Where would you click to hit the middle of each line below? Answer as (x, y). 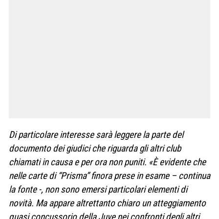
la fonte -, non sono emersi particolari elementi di (98, 190)
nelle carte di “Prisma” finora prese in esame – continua (109, 176)
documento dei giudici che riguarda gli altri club (95, 149)
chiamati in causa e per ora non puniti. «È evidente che (107, 162)
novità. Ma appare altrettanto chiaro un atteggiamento (107, 203)
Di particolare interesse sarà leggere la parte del (96, 135)
